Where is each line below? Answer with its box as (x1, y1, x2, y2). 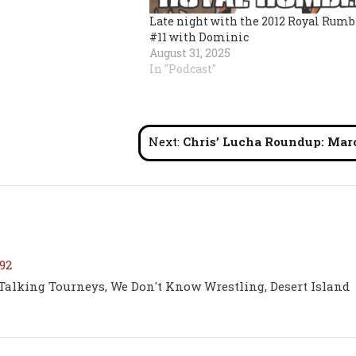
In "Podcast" (149, 60, 216, 76)
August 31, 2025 (149, 44, 230, 60)
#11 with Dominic (149, 29, 249, 44)
